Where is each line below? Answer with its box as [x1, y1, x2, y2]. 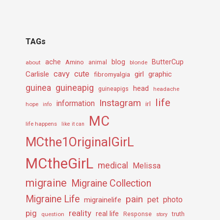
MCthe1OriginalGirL [26, 134, 134, 149]
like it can [61, 120, 84, 127]
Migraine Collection [71, 177, 151, 189]
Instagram [99, 97, 141, 109]
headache [153, 85, 179, 92]
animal [88, 58, 107, 66]
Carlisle [26, 69, 49, 79]
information [56, 98, 95, 108]
